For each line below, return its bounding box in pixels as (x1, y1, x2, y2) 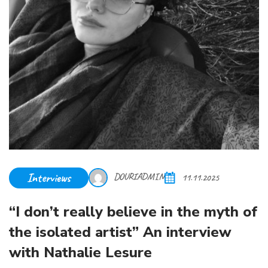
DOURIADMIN (114, 170, 164, 183)
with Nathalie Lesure (9, 242, 152, 262)
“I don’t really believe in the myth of (9, 202, 257, 221)
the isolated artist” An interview (9, 222, 232, 242)
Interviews (27, 170, 71, 185)
